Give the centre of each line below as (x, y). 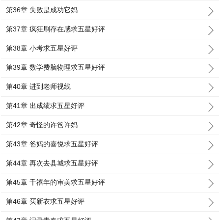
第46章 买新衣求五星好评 (45, 201)
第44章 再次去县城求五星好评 (52, 163)
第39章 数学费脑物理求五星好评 (56, 67)
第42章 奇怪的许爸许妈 (42, 125)
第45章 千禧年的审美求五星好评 (56, 182)
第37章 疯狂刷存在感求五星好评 (56, 29)
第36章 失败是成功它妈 (42, 10)
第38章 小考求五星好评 (42, 48)
